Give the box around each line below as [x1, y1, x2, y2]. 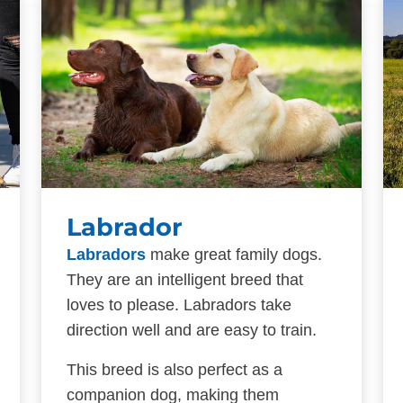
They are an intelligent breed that [67, 270, 303, 289]
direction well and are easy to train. [67, 320, 317, 339]
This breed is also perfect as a [67, 360, 282, 379]
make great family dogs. [146, 245, 322, 264]
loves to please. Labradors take [67, 295, 291, 314]
